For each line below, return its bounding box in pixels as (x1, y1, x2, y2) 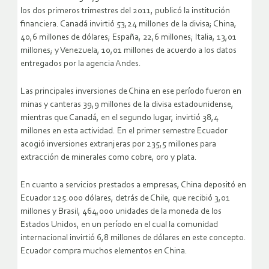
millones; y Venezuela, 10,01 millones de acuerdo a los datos (20, 46, 237, 56)
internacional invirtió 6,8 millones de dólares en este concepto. (20, 234, 246, 243)
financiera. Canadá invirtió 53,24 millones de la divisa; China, (20, 20, 237, 29)
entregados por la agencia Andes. (20, 59, 141, 69)
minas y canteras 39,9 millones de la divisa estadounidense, (20, 100, 234, 110)
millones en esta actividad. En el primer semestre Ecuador (20, 127, 228, 136)
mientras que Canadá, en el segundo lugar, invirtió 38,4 (20, 113, 219, 123)
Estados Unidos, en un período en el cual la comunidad (20, 220, 218, 230)
